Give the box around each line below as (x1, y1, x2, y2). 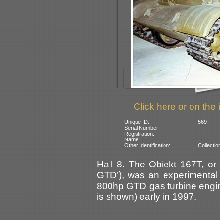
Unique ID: (124, 118, 150, 125)
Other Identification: (124, 142, 171, 148)
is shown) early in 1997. (97, 191, 196, 202)
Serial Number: (124, 124, 160, 131)
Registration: (124, 130, 155, 137)
